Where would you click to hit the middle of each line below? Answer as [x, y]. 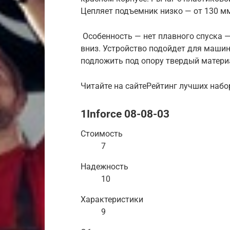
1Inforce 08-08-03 [125, 114]
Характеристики [112, 200]
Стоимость [102, 134]
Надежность [104, 167]
